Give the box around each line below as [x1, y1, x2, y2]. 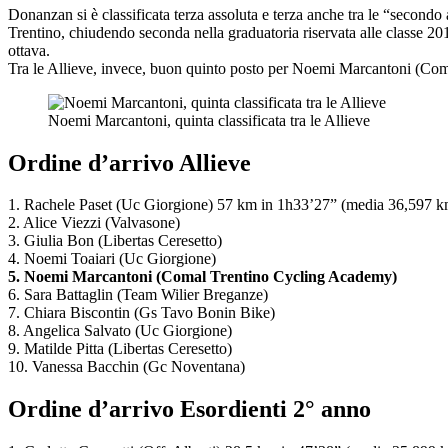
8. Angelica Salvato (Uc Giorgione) [8, 322, 232, 340]
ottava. [8, 41, 50, 59]
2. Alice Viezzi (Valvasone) [8, 214, 180, 232]
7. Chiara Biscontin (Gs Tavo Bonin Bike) [8, 304, 275, 322]
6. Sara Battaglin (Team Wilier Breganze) [8, 286, 268, 304]
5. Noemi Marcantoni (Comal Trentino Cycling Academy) [8, 268, 397, 286]
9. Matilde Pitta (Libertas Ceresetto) [8, 340, 232, 358]
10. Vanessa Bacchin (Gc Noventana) [8, 358, 245, 376]
